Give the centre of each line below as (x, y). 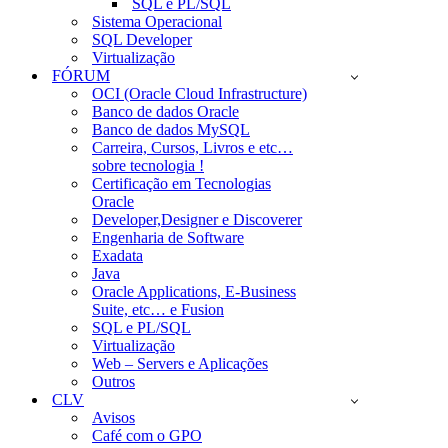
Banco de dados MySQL (171, 129)
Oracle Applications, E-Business (194, 291)
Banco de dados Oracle (165, 111)
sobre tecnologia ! (148, 165)
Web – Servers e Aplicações (180, 363)
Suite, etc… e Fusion (158, 309)
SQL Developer (142, 39)
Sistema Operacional (157, 21)
